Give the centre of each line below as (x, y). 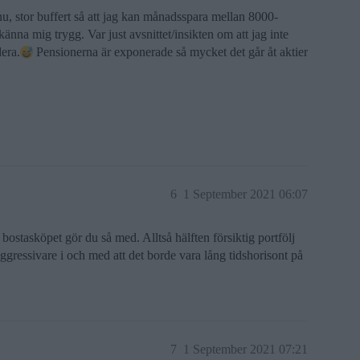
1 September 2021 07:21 (245, 349)
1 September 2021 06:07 (245, 194)
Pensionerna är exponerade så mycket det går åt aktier (170, 52)
